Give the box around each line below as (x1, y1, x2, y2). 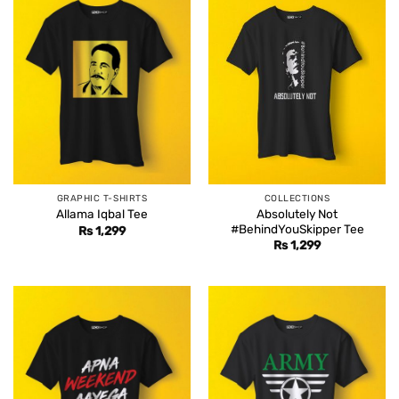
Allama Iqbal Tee (56, 207, 148, 222)
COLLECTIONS (264, 192, 330, 205)
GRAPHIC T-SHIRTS (56, 192, 148, 205)
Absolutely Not (256, 206, 338, 221)
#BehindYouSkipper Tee (230, 221, 364, 236)
